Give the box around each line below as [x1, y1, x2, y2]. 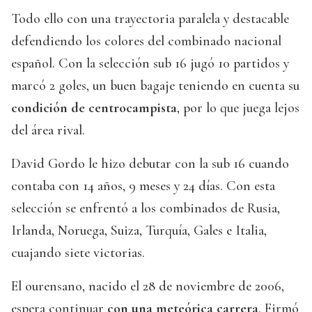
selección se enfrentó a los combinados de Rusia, [11, 200, 280, 217]
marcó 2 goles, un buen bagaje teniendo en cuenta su [11, 77, 299, 95]
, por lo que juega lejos [177, 100, 299, 117]
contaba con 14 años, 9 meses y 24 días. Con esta [11, 178, 275, 195]
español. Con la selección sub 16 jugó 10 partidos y [11, 55, 289, 72]
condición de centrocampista [11, 100, 177, 117]
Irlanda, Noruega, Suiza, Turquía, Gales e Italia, [11, 222, 267, 240]
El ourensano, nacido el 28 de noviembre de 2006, [11, 278, 284, 295]
